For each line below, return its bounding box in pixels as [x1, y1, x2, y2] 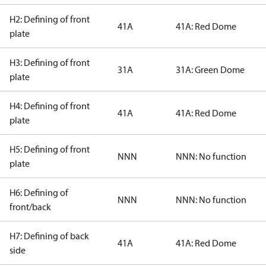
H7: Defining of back [9, 230, 89, 242]
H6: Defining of [9, 186, 68, 198]
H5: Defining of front [9, 143, 90, 155]
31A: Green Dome [176, 64, 245, 75]
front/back [9, 201, 51, 213]
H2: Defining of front [9, 13, 90, 25]
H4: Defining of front [9, 100, 90, 112]
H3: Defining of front [9, 56, 90, 68]
